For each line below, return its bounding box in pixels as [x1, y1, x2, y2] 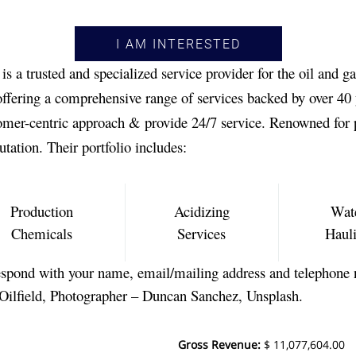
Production [10, 201, 73, 221]
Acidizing [173, 201, 230, 221]
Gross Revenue [178, 337, 257, 352]
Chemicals [10, 223, 72, 243]
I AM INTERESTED [115, 36, 241, 52]
